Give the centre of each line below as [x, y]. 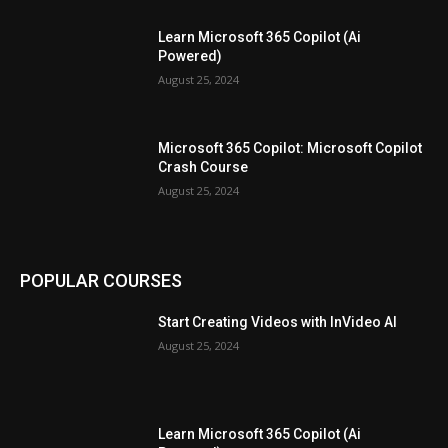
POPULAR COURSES [101, 281]
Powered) [190, 55]
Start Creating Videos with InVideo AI [278, 322]
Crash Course [203, 167]
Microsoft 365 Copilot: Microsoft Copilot [290, 148]
